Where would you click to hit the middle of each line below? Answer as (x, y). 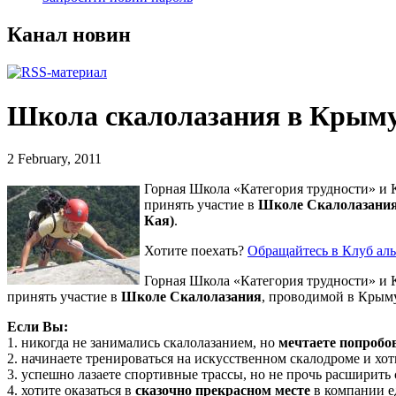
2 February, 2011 (54, 159)
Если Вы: (38, 327)
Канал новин (69, 35)
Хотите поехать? (196, 251)
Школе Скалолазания (191, 297)
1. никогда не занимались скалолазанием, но (143, 343)
